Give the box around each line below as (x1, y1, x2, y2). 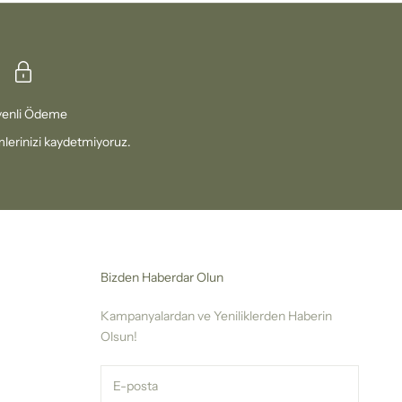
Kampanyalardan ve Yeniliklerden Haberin (100, 308, 332, 325)
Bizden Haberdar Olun (100, 269, 223, 286)
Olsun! (100, 328, 137, 345)
